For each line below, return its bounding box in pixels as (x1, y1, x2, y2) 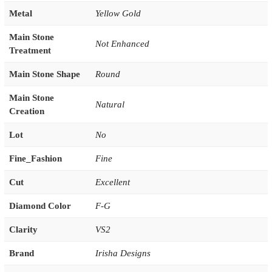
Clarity (8, 224, 38, 234)
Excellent (95, 177, 130, 187)
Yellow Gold (95, 8, 141, 18)
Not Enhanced (95, 38, 149, 49)
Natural (95, 99, 124, 109)
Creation (8, 106, 44, 116)
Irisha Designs (95, 248, 151, 258)
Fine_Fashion (8, 153, 62, 163)
